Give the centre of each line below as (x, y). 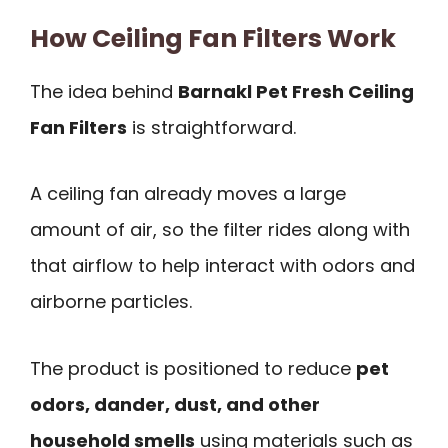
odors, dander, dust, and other (175, 404)
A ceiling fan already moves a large (188, 194)
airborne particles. (111, 302)
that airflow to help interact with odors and (222, 266)
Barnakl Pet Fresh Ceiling (296, 91)
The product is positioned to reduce (193, 368)
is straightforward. (211, 127)
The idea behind (104, 91)
